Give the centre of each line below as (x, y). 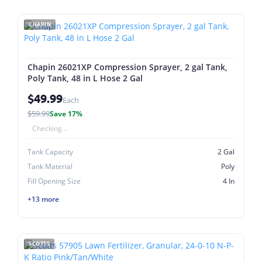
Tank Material (50, 166)
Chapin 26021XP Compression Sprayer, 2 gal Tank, (127, 67)
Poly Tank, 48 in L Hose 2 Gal (85, 78)
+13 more (43, 199)
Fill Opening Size (54, 181)
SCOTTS (39, 244)
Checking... (50, 128)
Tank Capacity (50, 152)
